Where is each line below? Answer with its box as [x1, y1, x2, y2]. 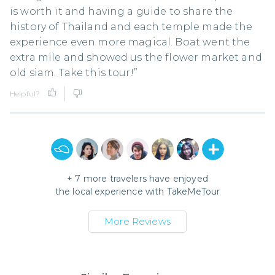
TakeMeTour [166, 186, 220, 197]
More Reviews [104, 215, 171, 227]
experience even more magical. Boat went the [10, 36, 250, 48]
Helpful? [10, 89, 41, 98]
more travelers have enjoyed [80, 173, 208, 184]
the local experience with [55, 186, 167, 197]
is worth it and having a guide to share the [10, 6, 233, 17]
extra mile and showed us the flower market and [10, 52, 262, 63]
